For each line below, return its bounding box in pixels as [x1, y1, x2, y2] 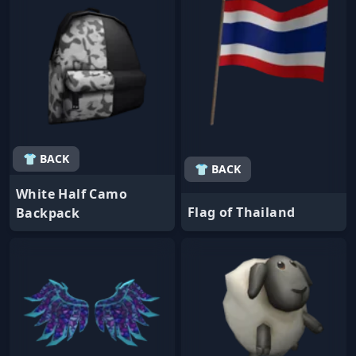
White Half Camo [16, 184, 127, 203]
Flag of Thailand [188, 203, 296, 221]
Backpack [16, 203, 80, 222]
